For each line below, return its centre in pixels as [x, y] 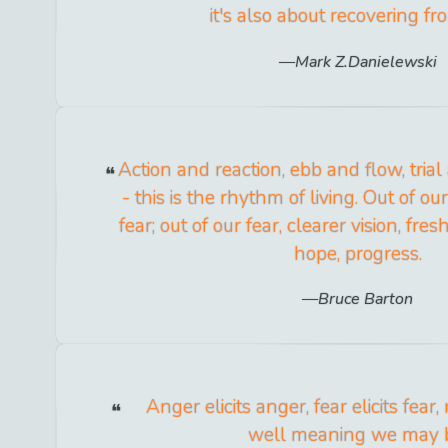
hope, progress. [357, 253]
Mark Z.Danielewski [365, 61]
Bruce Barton [366, 298]
